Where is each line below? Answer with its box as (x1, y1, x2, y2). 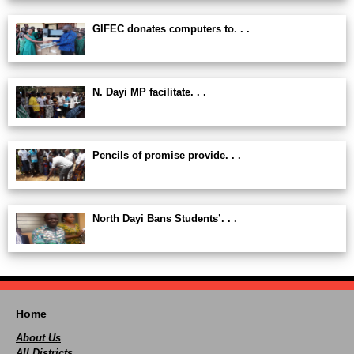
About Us (16, 332, 61, 344)
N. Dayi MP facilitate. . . (92, 86, 206, 98)
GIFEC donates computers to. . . (92, 23, 250, 35)
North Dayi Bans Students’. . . (92, 213, 237, 224)
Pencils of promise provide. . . (92, 149, 241, 161)
